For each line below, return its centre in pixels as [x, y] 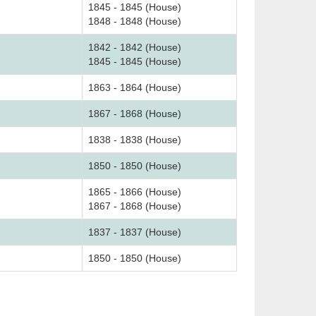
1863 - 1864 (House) [135, 87]
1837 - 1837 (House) [135, 232]
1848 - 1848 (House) [135, 21]
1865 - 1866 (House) [135, 192]
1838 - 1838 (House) [135, 140]
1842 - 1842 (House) [135, 47]
